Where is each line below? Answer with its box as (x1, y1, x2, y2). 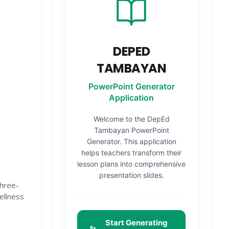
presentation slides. (99, 171, 164, 179)
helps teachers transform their (81, 148, 182, 157)
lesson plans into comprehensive (77, 159, 186, 168)
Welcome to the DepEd (93, 114, 170, 123)
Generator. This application (86, 137, 176, 146)
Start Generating (105, 218, 168, 227)
